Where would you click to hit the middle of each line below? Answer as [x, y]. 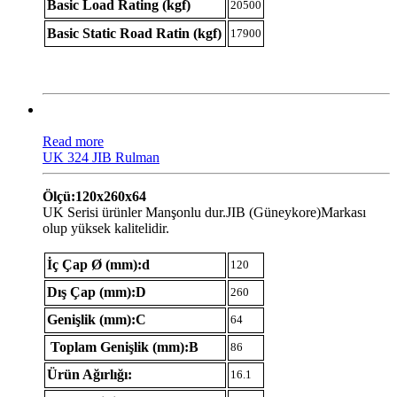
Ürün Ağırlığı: [90, 374]
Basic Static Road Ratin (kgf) [134, 33]
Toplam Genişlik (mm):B [123, 346]
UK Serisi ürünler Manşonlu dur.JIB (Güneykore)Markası [204, 212]
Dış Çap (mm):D [97, 292]
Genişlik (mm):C [97, 319]
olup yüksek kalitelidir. [106, 228]
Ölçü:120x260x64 [94, 196]
